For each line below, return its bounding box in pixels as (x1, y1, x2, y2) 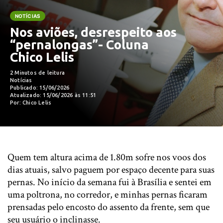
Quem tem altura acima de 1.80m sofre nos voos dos (7, 151, 206, 164)
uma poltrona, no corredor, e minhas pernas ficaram (7, 188, 208, 201)
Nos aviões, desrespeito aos (10, 25, 177, 39)
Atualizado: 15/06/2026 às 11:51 (10, 92, 97, 98)
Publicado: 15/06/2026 (10, 85, 70, 91)
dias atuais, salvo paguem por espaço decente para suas (7, 163, 215, 176)
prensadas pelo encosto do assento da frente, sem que (7, 201, 210, 214)
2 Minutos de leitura (10, 70, 65, 76)
